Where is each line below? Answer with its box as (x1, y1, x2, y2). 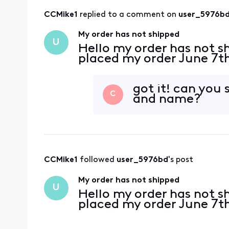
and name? (133, 93, 201, 106)
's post (168, 156, 193, 165)
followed (79, 156, 117, 165)
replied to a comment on (79, 11, 178, 19)
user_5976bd (116, 156, 168, 165)
